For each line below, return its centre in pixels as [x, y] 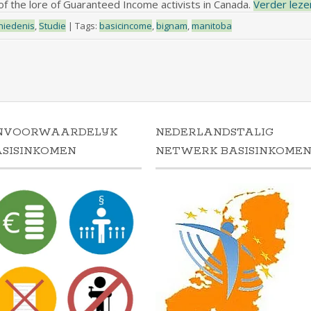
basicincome [125, 26]
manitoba [211, 26]
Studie [52, 26]
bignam [171, 26]
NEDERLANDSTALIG [215, 133]
